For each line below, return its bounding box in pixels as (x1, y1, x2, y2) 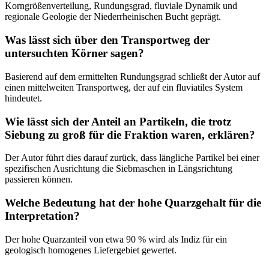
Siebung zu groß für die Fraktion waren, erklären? (5, 128, 255, 141)
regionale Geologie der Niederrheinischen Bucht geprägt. (5, 11, 221, 22)
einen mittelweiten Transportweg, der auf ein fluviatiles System (5, 82, 243, 92)
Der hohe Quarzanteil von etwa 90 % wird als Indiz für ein (5, 234, 227, 244)
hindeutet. (5, 92, 42, 103)
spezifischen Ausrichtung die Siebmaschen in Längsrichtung (5, 163, 232, 174)
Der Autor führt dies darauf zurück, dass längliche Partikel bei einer (5, 153, 259, 163)
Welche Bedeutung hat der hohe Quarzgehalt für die (5, 196, 261, 210)
